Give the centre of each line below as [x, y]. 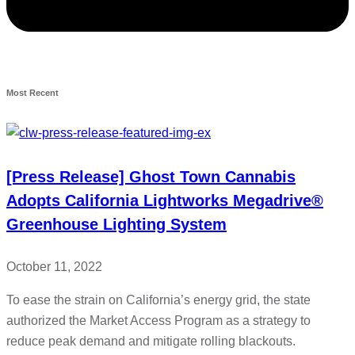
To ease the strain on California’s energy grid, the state [158, 300]
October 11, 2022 [54, 267]
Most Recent [32, 93]
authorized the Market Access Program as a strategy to [158, 321]
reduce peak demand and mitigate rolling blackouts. [151, 342]
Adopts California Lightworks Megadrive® [165, 200]
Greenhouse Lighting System [116, 224]
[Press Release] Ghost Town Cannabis [151, 176]
